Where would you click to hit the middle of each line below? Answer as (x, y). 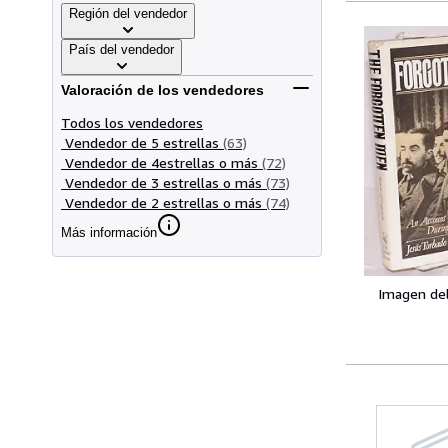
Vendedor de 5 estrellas (142, 142)
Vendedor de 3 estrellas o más (163, 182)
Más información (109, 232)
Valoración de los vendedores (162, 90)
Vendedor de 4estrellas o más (161, 162)
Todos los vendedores (132, 122)
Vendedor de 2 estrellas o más (163, 202)
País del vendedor (121, 49)
